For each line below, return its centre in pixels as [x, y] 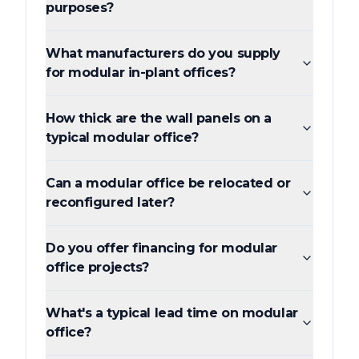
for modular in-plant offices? [141, 73]
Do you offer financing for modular [162, 248]
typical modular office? [122, 138]
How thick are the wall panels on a [159, 119]
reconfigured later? [110, 203]
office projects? [97, 268]
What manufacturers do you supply [163, 54]
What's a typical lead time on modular [172, 313]
